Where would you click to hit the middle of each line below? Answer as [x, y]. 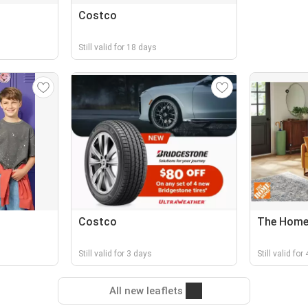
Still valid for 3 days [115, 254]
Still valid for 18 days [118, 47]
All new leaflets [146, 291]
